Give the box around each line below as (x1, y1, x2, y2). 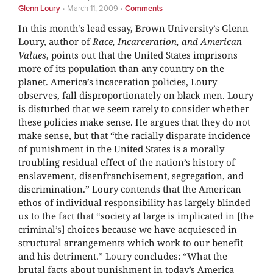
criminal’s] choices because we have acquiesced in (18, 222, 237, 235)
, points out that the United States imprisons (46, 48, 238, 61)
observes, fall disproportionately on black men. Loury (18, 88, 253, 101)
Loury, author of (18, 35, 93, 48)
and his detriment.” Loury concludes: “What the (18, 249, 227, 262)
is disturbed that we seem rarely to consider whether (18, 102, 249, 115)
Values (18, 48, 46, 61)
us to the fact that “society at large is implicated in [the (18, 209, 254, 222)
